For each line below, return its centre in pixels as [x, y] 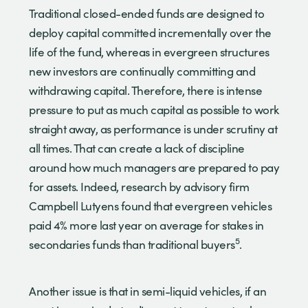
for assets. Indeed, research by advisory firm [139, 186]
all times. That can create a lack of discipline [137, 148]
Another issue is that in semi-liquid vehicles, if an [147, 291]
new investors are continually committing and [142, 71]
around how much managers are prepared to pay [154, 167]
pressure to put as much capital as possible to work [154, 109]
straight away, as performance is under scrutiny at [153, 129]
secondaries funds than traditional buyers [132, 244]
